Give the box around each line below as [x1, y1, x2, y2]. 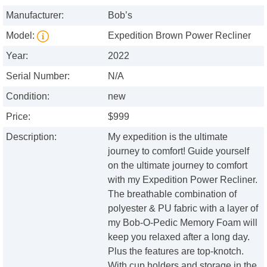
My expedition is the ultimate [108, 132, 228, 142]
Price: [6, 111, 30, 122]
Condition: [6, 91, 49, 102]
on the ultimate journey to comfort [108, 160, 248, 171]
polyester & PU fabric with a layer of [108, 203, 259, 214]
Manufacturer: [6, 10, 64, 21]
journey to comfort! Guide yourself [108, 146, 250, 157]
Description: [6, 132, 57, 142]
